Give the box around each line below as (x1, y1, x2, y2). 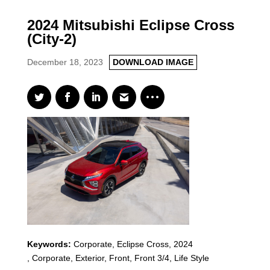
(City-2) (27, 31, 77, 47)
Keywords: (27, 239, 74, 250)
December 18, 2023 (27, 57, 103, 67)
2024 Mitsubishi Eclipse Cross (27, 17, 234, 33)
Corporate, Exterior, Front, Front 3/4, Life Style (31, 253, 209, 263)
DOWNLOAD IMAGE (112, 57, 193, 67)
